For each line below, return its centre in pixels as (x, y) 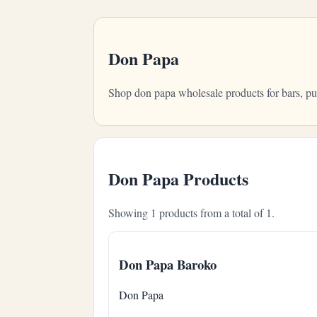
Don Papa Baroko (168, 265)
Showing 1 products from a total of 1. (191, 212)
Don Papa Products (178, 178)
